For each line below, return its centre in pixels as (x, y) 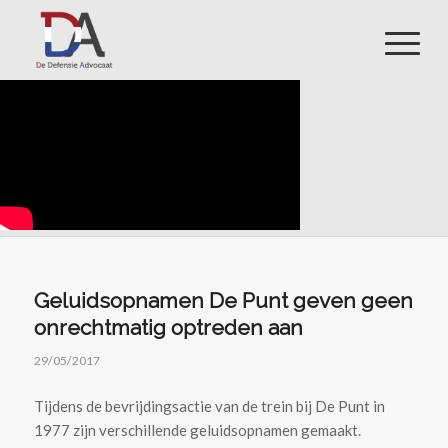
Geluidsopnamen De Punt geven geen (223, 300)
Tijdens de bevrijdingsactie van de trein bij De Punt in (209, 405)
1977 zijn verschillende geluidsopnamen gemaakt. (197, 429)
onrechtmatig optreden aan (168, 327)
